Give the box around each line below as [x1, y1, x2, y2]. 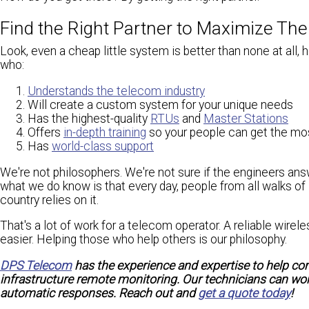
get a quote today [198, 286, 290, 300]
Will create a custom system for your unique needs [28, 97, 293, 112]
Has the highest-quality [28, 111, 150, 126]
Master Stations [203, 111, 288, 126]
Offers [28, 125, 63, 139]
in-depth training [63, 125, 146, 139]
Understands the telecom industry [28, 83, 205, 98]
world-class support [52, 139, 154, 153]
